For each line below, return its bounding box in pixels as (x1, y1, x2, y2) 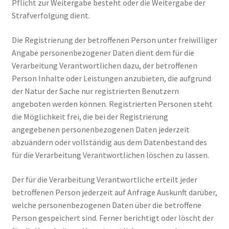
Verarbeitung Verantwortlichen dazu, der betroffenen (11, 60, 197, 71)
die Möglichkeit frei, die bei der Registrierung (11, 111, 168, 122)
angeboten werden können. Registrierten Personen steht (11, 98, 213, 109)
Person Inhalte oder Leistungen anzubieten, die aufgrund (11, 73, 211, 83)
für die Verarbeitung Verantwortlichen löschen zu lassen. (11, 149, 209, 160)
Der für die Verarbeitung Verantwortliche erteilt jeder (11, 174, 197, 185)
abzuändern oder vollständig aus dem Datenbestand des (11, 136, 207, 147)
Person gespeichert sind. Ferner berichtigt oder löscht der (11, 212, 214, 223)
